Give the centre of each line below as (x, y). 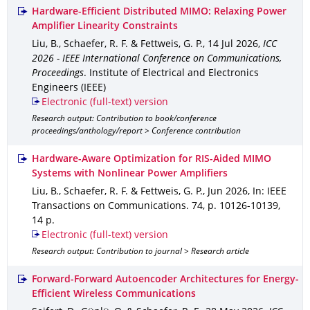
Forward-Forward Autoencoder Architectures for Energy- (165, 280)
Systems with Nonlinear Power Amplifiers (130, 174)
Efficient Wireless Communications (114, 294)
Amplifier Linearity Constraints (105, 27)
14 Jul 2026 (233, 45)
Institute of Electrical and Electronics (174, 74)
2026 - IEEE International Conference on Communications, (157, 59)
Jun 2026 (228, 192)
